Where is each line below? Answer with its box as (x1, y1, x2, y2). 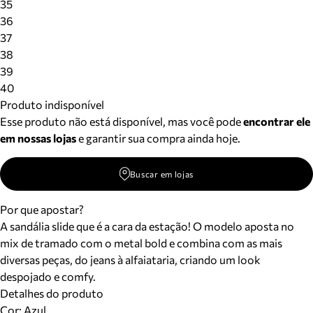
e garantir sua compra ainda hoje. (76, 131, 240, 145)
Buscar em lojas (129, 169, 194, 179)
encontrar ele (243, 115, 310, 128)
